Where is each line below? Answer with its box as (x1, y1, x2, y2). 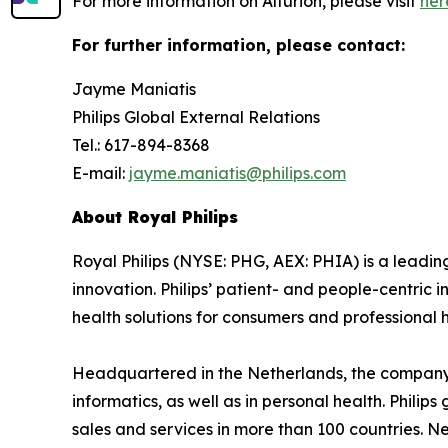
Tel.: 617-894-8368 (72, 135, 214, 156)
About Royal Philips (72, 207, 238, 228)
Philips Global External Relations (72, 107, 328, 128)
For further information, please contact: (72, 35, 405, 56)
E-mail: (72, 163, 129, 184)
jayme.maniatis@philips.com (129, 163, 346, 184)
